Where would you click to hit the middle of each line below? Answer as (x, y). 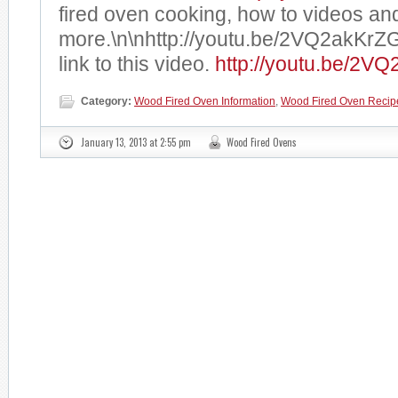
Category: (106, 101)
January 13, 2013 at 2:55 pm (136, 142)
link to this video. (137, 64)
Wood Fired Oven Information (205, 101)
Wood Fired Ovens (262, 142)
